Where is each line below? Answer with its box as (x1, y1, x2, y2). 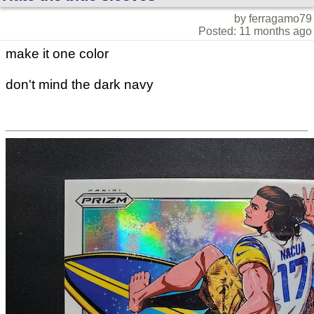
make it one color (6, 46, 109, 62)
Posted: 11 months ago (198, 25, 312, 38)
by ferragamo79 (234, 13, 312, 25)
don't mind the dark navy (6, 77, 153, 93)
